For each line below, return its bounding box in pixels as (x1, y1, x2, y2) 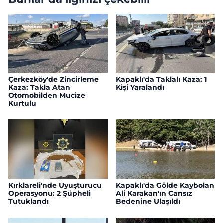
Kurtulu (8, 98, 36, 108)
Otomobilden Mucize (8, 90, 85, 100)
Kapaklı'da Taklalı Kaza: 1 (115, 74, 207, 84)
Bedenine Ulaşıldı (115, 196, 180, 206)
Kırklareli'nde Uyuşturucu (8, 180, 102, 190)
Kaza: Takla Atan (8, 82, 70, 92)
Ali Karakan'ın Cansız (115, 188, 192, 198)
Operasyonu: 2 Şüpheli (8, 188, 91, 198)
